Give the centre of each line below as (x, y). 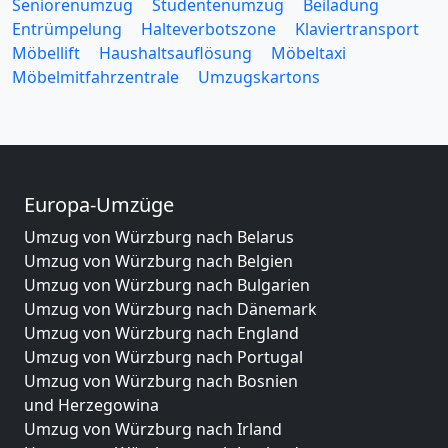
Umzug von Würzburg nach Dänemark (170, 309)
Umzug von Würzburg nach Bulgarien (167, 285)
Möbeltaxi (308, 53)
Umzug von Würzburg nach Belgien (158, 261)
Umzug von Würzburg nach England (161, 333)
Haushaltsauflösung (175, 53)
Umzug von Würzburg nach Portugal (163, 357)
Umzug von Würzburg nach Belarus (159, 237)
